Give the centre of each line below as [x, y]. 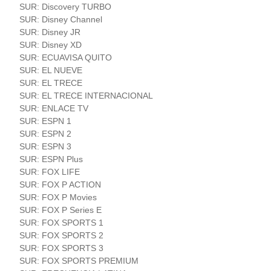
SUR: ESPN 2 [46, 133]
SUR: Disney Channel [61, 19]
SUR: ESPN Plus [51, 159]
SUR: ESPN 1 [46, 121]
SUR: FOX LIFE [50, 171]
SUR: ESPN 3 [46, 146]
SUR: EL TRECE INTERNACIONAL [87, 95]
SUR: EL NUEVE [51, 70]
